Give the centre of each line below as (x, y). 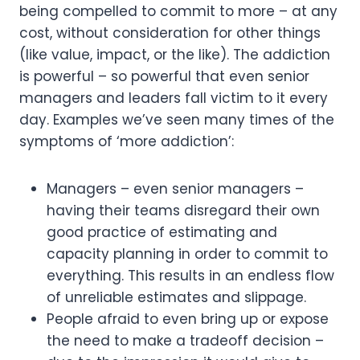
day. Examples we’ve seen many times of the (177, 119)
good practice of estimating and (162, 232)
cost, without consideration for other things (170, 33)
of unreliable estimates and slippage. (176, 297)
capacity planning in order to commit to (187, 254)
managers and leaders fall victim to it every (174, 98)
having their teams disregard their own (183, 210)
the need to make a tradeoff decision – (185, 340)
